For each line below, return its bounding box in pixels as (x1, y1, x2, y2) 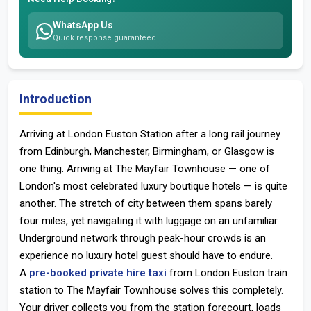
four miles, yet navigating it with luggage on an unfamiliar (19, 215, 278, 227)
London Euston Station (68, 128, 173, 140)
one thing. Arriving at (19, 162, 115, 175)
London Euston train (195, 267, 287, 279)
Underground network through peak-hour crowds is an (19, 232, 266, 244)
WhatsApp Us (53, 19, 113, 31)
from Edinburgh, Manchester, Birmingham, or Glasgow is (19, 145, 274, 158)
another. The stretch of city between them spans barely (19, 197, 272, 210)
